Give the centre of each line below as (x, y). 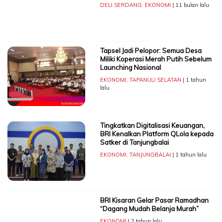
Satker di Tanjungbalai (134, 142)
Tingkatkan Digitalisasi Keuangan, (152, 126)
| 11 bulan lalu (190, 5)
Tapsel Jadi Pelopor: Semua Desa (151, 51)
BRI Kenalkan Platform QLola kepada (157, 134)
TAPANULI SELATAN (155, 80)
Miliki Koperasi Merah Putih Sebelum (156, 59)
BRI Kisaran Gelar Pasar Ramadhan (154, 200)
